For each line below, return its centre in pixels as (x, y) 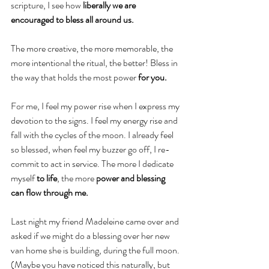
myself (24, 178)
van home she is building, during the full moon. (96, 250)
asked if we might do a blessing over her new (91, 236)
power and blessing (131, 178)
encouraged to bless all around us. (72, 20)
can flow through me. (50, 193)
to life (47, 178)
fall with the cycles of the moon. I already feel (93, 135)
